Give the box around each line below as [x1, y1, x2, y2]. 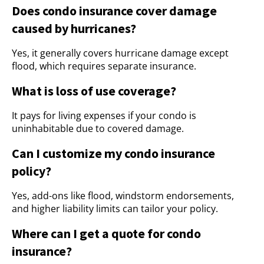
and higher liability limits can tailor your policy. [12, 202, 218, 215]
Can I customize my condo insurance [12, 145, 215, 161]
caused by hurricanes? [12, 20, 136, 37]
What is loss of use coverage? [12, 82, 176, 99]
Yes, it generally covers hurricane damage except [12, 47, 229, 60]
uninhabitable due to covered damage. [12, 122, 184, 135]
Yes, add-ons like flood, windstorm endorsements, [12, 189, 234, 202]
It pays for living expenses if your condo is [12, 109, 196, 122]
